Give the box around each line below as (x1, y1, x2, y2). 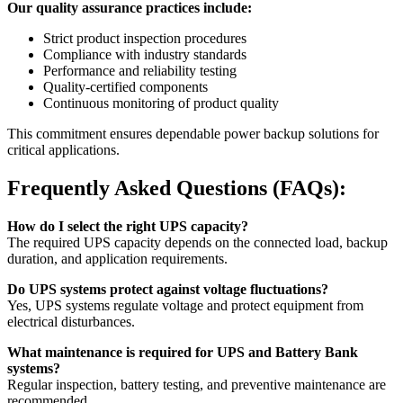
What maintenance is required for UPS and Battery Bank (7, 344, 358, 360)
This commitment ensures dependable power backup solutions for (7, 125, 379, 141)
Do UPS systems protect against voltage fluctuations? (7, 281, 328, 297)
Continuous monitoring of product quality (43, 94, 279, 111)
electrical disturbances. (7, 313, 135, 329)
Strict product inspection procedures (43, 30, 246, 46)
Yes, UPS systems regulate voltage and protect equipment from (7, 297, 363, 313)
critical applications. (7, 141, 120, 157)
